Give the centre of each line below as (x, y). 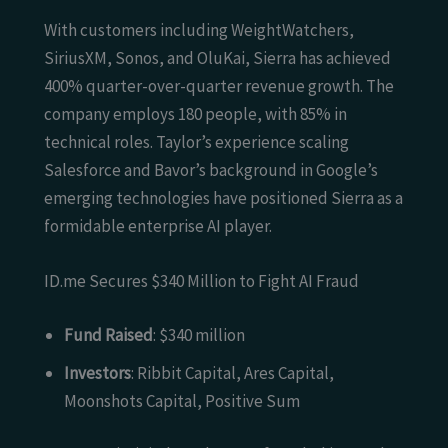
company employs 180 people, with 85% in (195, 114)
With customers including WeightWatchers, (199, 30)
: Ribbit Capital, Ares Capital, (232, 372)
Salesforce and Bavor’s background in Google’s (211, 170)
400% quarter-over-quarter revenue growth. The (219, 86)
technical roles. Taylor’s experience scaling (196, 142)
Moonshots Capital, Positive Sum (182, 400)
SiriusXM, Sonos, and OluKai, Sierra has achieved (217, 58)
